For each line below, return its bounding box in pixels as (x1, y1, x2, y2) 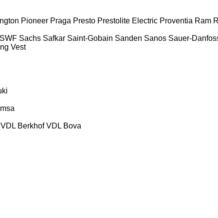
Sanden (115, 34, 142, 42)
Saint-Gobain (67, 34, 113, 42)
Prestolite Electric (97, 16, 158, 25)
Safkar (43, 34, 65, 42)
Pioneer (21, 16, 48, 25)
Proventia (160, 16, 193, 25)
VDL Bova (46, 121, 81, 130)
